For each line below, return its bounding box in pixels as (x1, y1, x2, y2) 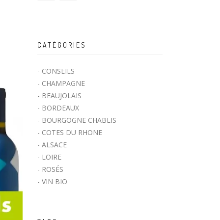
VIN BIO (42, 177, 67, 187)
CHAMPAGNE (42, 79, 85, 88)
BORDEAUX (42, 103, 79, 113)
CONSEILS (42, 66, 75, 76)
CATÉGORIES (37, 41, 86, 50)
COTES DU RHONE (42, 128, 102, 137)
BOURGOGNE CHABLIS (42, 115, 116, 125)
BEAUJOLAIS (42, 91, 82, 101)
